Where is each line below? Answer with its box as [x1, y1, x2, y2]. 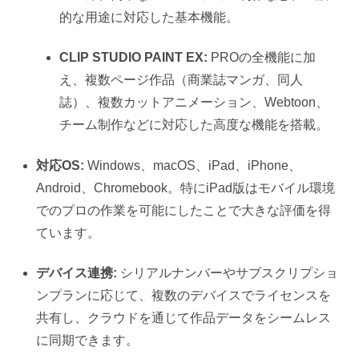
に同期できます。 [36, 333, 139, 348]
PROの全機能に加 [208, 50, 317, 65]
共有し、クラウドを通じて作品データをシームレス [36, 311, 332, 325]
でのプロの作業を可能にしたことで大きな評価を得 [36, 203, 332, 217]
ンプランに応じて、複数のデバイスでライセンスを [36, 288, 332, 303]
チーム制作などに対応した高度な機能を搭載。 [59, 118, 329, 132]
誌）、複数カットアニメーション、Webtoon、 [59, 95, 329, 110]
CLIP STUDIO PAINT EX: [59, 50, 208, 65]
